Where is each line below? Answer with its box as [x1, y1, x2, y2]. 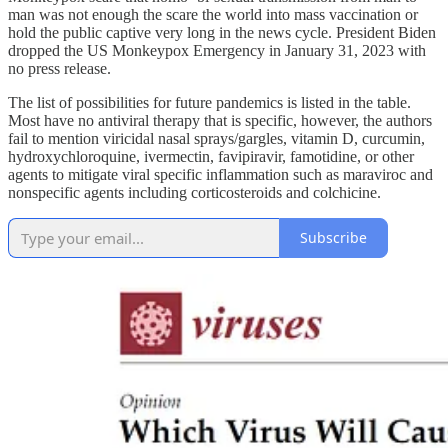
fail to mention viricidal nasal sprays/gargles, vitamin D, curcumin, [8, 129, 425, 147]
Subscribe [300, 228, 367, 248]
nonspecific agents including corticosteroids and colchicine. [8, 183, 381, 201]
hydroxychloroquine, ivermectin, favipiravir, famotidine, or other [8, 147, 414, 165]
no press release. [8, 59, 111, 77]
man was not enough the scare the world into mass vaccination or [8, 5, 418, 23]
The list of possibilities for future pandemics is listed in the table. [8, 93, 411, 111]
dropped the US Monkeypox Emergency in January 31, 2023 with [8, 41, 426, 59]
